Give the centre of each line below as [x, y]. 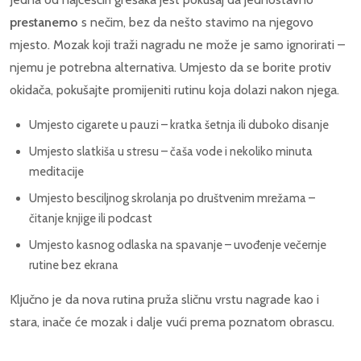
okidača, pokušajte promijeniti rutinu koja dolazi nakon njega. [174, 89]
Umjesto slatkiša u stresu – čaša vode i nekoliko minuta [171, 152]
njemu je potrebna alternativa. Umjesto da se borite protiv [170, 67]
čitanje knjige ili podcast [91, 219]
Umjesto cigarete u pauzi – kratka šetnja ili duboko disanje [179, 125]
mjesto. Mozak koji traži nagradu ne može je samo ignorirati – [177, 44]
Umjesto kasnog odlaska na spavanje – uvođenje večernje [178, 245]
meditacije [56, 172]
